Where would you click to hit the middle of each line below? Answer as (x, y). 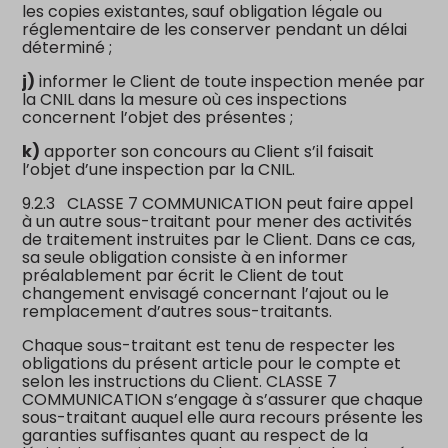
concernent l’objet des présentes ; (160, 117)
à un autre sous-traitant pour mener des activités (217, 221)
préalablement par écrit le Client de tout (183, 275)
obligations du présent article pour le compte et (212, 363)
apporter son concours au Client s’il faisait (207, 151)
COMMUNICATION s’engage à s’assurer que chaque (223, 399)
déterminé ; (67, 47)
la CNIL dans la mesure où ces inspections (185, 99)
